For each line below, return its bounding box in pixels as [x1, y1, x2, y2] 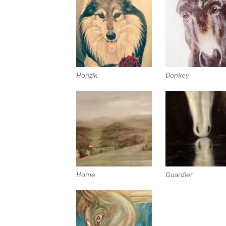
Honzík [76, 71, 97, 80]
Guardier [165, 171, 193, 179]
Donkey [165, 71, 189, 80]
